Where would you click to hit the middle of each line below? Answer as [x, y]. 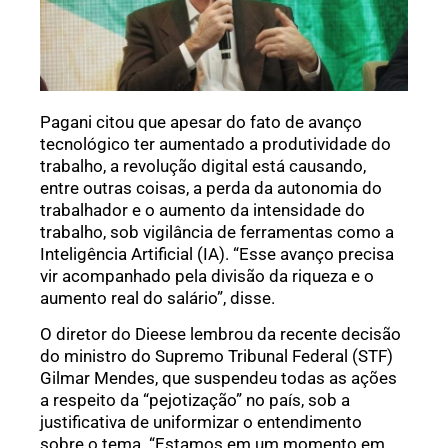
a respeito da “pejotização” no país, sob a [195, 399]
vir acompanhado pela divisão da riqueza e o [207, 275]
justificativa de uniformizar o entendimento [201, 421]
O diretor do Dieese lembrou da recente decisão [220, 333]
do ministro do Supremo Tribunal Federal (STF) [216, 355]
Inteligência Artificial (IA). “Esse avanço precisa [217, 253]
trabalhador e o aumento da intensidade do [202, 209]
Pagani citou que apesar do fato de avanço [201, 121]
